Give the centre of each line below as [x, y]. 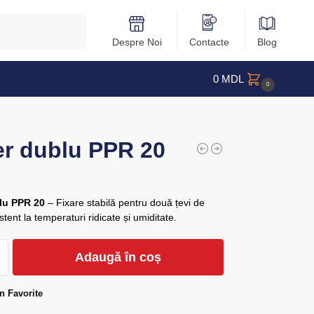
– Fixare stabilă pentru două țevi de [125, 202]
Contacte [210, 42]
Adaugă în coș [118, 257]
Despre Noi [137, 42]
